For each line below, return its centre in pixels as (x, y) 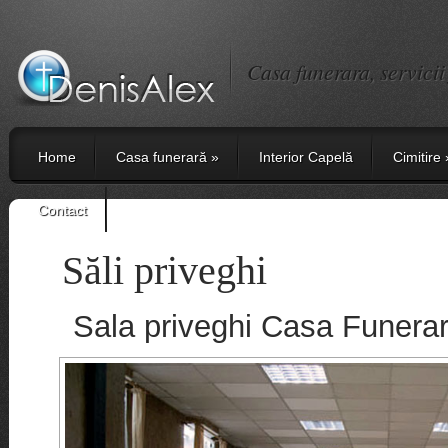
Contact (62, 210)
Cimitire (416, 157)
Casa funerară (161, 157)
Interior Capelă (305, 157)
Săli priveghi (164, 271)
